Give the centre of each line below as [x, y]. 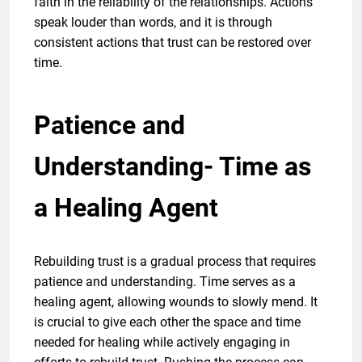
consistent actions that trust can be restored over [173, 42]
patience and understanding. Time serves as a [165, 281]
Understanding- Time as [173, 166]
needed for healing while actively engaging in [162, 342]
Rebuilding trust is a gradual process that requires [175, 261]
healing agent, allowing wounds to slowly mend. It [176, 301]
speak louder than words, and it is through [153, 22]
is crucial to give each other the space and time [167, 322]
